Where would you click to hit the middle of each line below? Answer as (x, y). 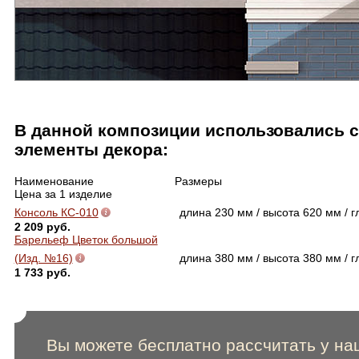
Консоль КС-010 (56, 212)
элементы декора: (91, 150)
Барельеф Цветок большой (86, 239)
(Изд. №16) (43, 258)
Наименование (54, 181)
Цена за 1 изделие (63, 194)
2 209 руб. (42, 226)
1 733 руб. (42, 272)
